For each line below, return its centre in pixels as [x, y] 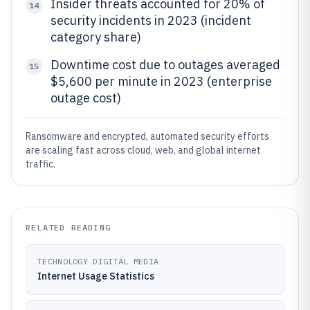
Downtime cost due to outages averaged [165, 65]
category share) [96, 37]
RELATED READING [68, 227]
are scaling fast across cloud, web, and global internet [143, 150]
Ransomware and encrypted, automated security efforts [147, 136]
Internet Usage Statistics [96, 276]
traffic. [40, 164]
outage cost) [86, 98]
